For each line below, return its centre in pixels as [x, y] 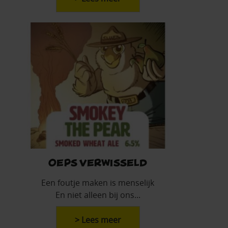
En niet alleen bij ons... [98, 195]
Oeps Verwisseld [98, 162]
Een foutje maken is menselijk [98, 182]
